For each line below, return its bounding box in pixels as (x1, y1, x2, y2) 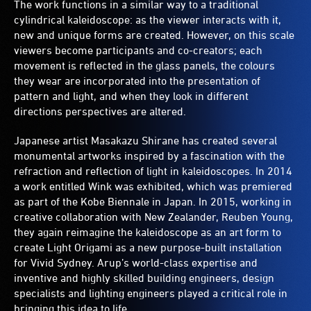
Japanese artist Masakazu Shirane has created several (14, 134, 277, 147)
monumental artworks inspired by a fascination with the (14, 149, 285, 162)
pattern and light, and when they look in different (14, 90, 249, 103)
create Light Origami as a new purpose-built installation (14, 241, 282, 254)
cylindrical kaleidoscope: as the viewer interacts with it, (14, 13, 281, 26)
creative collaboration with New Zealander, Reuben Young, (14, 210, 293, 224)
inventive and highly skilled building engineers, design (14, 271, 274, 285)
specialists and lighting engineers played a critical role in (14, 287, 287, 300)
